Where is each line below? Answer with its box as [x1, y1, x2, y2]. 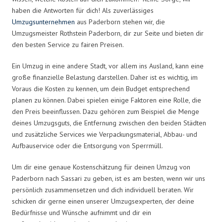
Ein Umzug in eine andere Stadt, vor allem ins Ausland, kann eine [12, 61, 204, 70]
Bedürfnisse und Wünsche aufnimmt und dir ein [12, 208, 151, 217]
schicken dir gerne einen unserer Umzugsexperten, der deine [12, 196, 194, 206]
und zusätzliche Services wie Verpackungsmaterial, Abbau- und [12, 129, 197, 139]
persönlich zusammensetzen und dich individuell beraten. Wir [12, 185, 194, 194]
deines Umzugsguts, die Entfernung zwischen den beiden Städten [12, 118, 206, 127]
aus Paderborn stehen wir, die [75, 17, 165, 26]
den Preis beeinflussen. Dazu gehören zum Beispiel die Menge [12, 107, 199, 116]
